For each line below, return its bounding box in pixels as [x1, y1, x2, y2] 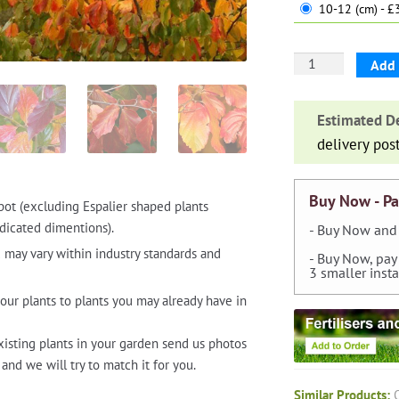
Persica [293, 76, 336, 94]
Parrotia [293, 53, 340, 72]
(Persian [293, 98, 341, 117]
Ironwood [293, 120, 354, 139]
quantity [293, 209, 344, 228]
